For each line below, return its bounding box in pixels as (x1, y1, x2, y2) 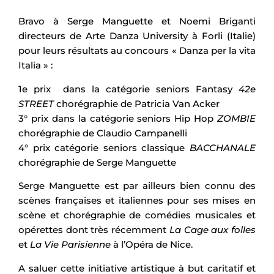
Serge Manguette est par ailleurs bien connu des (18, 180, 256, 192)
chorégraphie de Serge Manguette (18, 156, 176, 168)
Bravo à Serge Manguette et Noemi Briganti (18, 15, 256, 28)
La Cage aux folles (169, 224, 256, 236)
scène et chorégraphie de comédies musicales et (18, 209, 256, 221)
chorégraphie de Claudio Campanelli (18, 127, 187, 139)
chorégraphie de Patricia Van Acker (54, 97, 220, 109)
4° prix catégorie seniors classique (18, 141, 190, 154)
